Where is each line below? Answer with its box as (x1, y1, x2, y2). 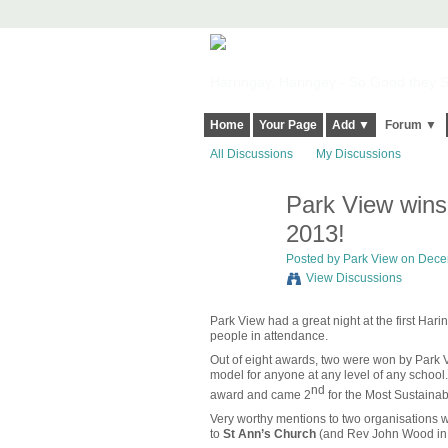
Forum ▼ (384, 118, 437, 133)
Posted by (285, 252, 343, 267)
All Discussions (209, 147, 293, 162)
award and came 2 (209, 388, 311, 403)
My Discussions (315, 147, 401, 162)
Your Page (258, 118, 317, 133)
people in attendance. (209, 328, 328, 343)
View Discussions (305, 271, 402, 286)
